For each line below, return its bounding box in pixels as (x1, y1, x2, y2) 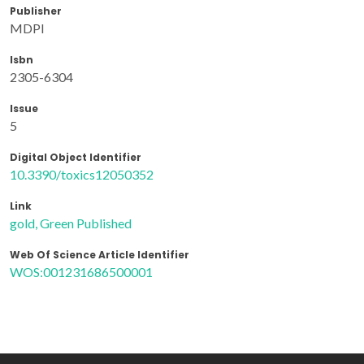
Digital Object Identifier (10, 149, 141, 164)
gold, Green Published (10, 214, 132, 231)
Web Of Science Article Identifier (10, 247, 189, 262)
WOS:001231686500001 (10, 263, 153, 279)
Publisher (10, 3, 62, 18)
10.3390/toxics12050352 (10, 166, 154, 182)
